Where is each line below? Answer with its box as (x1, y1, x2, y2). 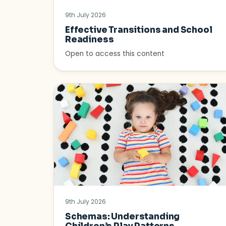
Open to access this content (65, 49, 164, 59)
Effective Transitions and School (65, 25, 212, 36)
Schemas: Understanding (65, 211, 180, 222)
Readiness (65, 34, 114, 45)
